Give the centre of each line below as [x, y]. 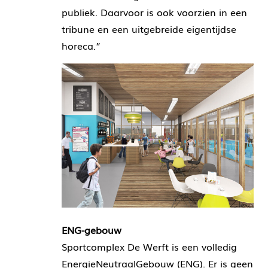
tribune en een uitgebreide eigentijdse [149, 29]
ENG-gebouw [91, 229]
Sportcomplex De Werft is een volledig [149, 246]
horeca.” [81, 45]
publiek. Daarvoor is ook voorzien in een [154, 12]
